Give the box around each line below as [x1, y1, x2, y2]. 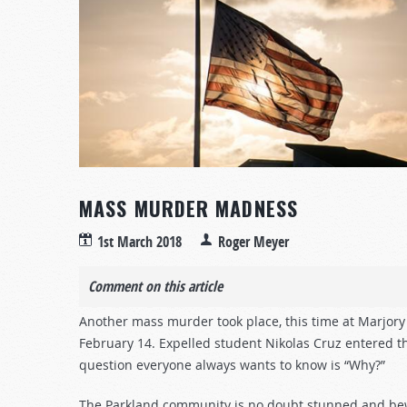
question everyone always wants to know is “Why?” [79, 356, 385, 373]
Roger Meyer [218, 232, 289, 252]
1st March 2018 [97, 232, 182, 252]
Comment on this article [88, 276, 223, 296]
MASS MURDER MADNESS [79, 194, 298, 223]
